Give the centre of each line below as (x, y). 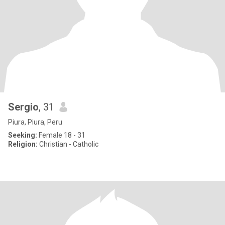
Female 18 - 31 (61, 135)
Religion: (23, 144)
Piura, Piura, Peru (35, 122)
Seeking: (23, 135)
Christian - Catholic (68, 144)
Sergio (23, 107)
